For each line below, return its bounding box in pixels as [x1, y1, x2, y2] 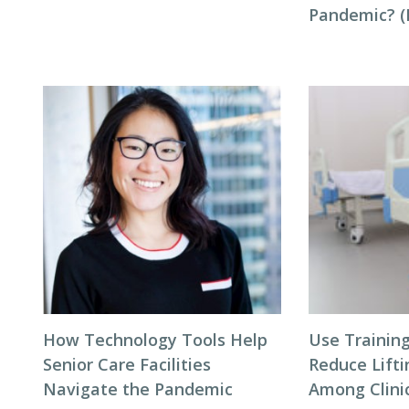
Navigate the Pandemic [43, 378, 233, 400]
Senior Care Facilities [43, 353, 211, 375]
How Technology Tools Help [43, 329, 267, 351]
